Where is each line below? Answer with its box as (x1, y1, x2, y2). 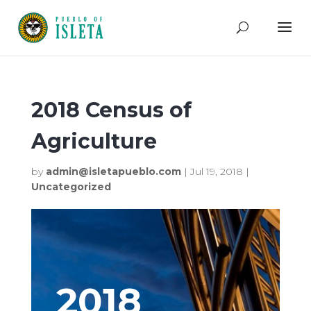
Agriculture (31, 128, 157, 154)
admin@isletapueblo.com (45, 165, 181, 178)
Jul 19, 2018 (190, 165, 243, 178)
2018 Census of (31, 97, 192, 123)
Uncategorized (31, 180, 111, 193)
